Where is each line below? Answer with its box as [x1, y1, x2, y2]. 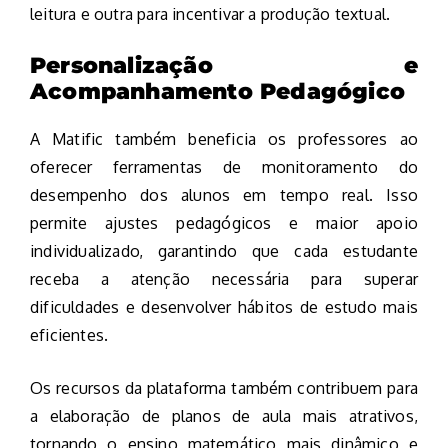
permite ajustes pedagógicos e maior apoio [30, 212, 418, 233]
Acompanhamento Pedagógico [30, 77, 406, 105]
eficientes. [30, 324, 109, 345]
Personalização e [30, 51, 418, 79]
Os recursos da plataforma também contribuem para [30, 377, 418, 398]
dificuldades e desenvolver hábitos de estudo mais [30, 296, 418, 317]
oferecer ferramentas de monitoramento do [30, 156, 418, 177]
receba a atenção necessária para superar [30, 268, 418, 289]
